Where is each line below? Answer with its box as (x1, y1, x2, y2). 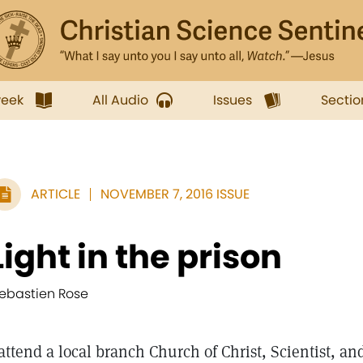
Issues (213, 91, 252, 109)
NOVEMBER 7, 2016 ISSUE (100, 185, 250, 203)
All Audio (92, 91, 148, 109)
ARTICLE (31, 185, 80, 203)
